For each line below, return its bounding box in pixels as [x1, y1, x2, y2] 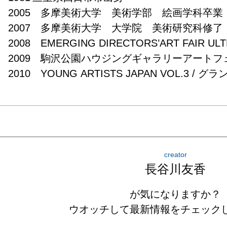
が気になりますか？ [130, 188, 221, 200]
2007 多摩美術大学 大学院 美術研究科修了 [8, 22, 223, 33]
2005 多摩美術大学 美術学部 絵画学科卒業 [8, 7, 223, 18]
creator [164, 150, 187, 159]
